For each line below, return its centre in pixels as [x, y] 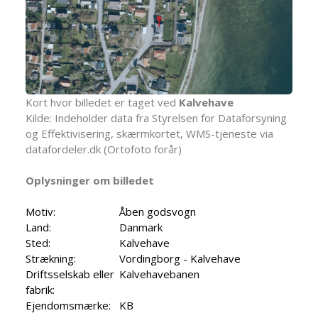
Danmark [141, 227]
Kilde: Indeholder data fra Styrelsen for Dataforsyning [156, 118]
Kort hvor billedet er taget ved [102, 103]
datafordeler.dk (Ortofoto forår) [104, 149]
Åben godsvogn [158, 212]
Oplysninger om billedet [90, 181]
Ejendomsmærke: [68, 306]
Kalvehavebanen [159, 274]
